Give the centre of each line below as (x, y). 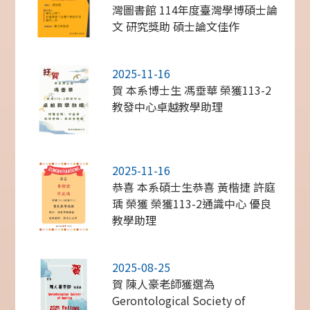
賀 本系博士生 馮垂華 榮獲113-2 (192, 90)
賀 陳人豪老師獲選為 (164, 284)
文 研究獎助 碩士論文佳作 (176, 27)
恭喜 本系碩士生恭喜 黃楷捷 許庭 (194, 187)
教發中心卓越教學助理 (168, 107)
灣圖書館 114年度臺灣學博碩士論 (195, 10)
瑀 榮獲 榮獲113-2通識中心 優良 (192, 204)
